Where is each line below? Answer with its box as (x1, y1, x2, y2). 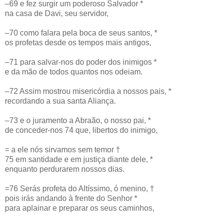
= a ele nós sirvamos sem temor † (5, 145, 120, 154)
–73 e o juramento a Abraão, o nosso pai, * (5, 116, 151, 125)
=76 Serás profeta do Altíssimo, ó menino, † (5, 184, 154, 193)
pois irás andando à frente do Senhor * (5, 194, 137, 202)
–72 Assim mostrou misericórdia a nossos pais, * (5, 87, 171, 95)
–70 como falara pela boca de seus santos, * (5, 28, 157, 37)
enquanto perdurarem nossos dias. (5, 164, 125, 173)
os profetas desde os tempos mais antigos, (5, 38, 151, 47)
